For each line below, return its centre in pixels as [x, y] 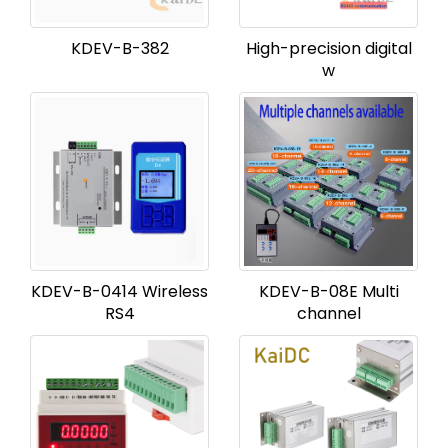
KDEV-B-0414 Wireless [119, 291]
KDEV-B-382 [119, 48]
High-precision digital [328, 48]
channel [328, 313]
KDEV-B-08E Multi [328, 291]
